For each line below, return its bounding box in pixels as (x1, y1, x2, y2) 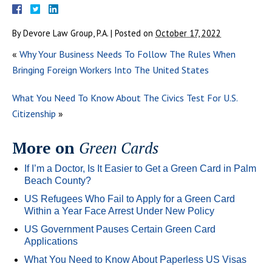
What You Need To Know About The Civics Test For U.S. (12, 91, 237, 104)
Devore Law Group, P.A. (23, 27, 108, 39)
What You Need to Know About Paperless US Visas (24, 254, 246, 265)
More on (12, 137, 79, 158)
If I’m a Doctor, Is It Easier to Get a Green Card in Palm (24, 163, 256, 174)
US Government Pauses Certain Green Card (24, 223, 216, 234)
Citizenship (12, 107, 56, 120)
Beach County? (24, 175, 91, 186)
